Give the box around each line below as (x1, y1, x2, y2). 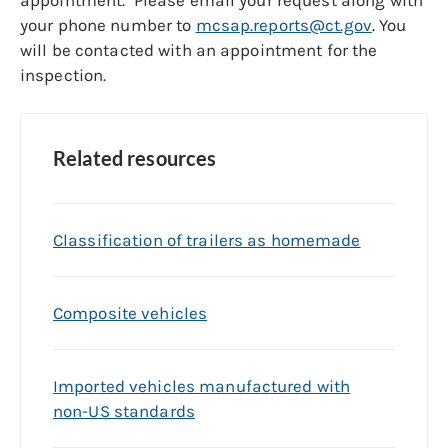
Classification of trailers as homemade (53, 230, 361, 251)
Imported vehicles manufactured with (53, 376, 351, 397)
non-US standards (53, 401, 195, 422)
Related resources (53, 146, 217, 171)
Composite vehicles (53, 303, 208, 324)
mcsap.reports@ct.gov (195, 15, 372, 36)
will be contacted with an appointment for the (20, 40, 378, 61)
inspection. (20, 65, 107, 86)
